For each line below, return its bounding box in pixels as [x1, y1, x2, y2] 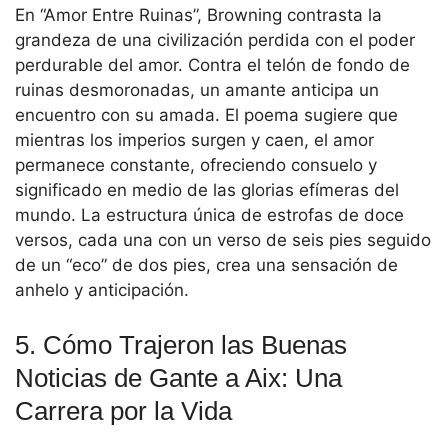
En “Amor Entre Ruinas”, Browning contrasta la [15, 5, 382, 26]
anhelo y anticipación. [15, 280, 189, 301]
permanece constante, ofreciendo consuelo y [15, 155, 377, 176]
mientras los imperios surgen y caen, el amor [15, 130, 374, 151]
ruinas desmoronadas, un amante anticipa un [15, 80, 379, 101]
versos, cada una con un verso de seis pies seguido [15, 230, 431, 251]
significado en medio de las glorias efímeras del [15, 180, 399, 201]
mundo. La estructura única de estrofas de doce [15, 205, 404, 226]
